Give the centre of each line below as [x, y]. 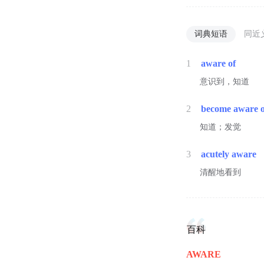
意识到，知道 [225, 82]
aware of [219, 64]
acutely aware [229, 154]
